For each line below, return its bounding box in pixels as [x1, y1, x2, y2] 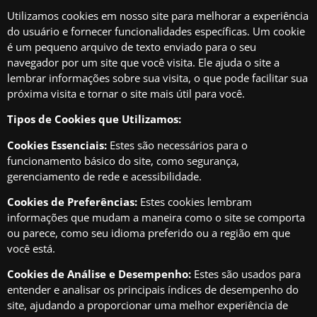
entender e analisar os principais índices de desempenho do [7, 282, 299, 297]
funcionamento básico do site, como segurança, [7, 153, 239, 168]
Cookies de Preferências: [7, 195, 137, 209]
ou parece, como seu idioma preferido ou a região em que [7, 226, 290, 241]
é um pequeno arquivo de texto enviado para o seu [7, 39, 256, 54]
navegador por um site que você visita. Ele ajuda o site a [7, 54, 279, 69]
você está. [7, 241, 55, 256]
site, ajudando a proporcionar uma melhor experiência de [7, 298, 288, 313]
